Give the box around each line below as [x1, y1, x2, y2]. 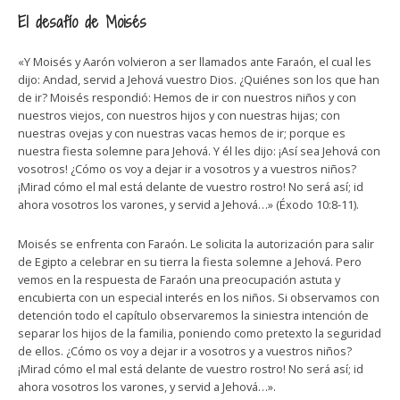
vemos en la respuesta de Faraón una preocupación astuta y [18, 271, 340, 287]
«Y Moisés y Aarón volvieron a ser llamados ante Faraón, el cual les [18, 54, 371, 70]
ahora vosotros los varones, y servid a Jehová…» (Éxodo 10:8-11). [18, 196, 359, 212]
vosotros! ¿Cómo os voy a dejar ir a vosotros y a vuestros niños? [18, 161, 356, 177]
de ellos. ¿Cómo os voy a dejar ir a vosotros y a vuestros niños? [18, 343, 352, 359]
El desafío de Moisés [18, 11, 146, 33]
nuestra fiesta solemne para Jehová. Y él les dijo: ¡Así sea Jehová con [18, 143, 380, 159]
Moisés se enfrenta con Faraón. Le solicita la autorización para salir [18, 236, 374, 252]
